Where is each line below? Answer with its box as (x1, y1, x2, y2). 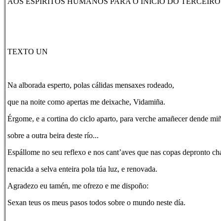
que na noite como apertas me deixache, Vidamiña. (7, 98, 165, 106)
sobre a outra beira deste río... (7, 131, 99, 140)
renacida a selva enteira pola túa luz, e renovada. (7, 165, 157, 173)
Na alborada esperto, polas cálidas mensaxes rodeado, (7, 81, 174, 89)
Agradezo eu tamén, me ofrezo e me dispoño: (7, 182, 148, 190)
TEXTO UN (7, 47, 48, 56)
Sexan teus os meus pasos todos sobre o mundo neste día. (7, 198, 185, 207)
